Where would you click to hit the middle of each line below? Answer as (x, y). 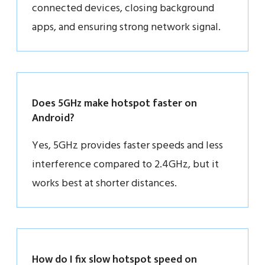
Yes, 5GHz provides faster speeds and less (127, 146)
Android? (53, 118)
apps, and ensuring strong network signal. (126, 27)
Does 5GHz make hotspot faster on (114, 103)
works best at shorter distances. (104, 183)
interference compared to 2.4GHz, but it (125, 164)
